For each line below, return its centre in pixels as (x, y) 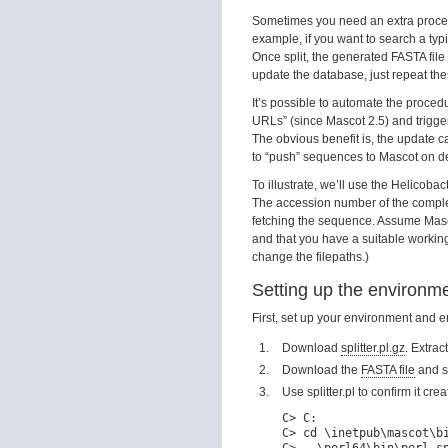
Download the (321, 370)
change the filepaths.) (310, 257)
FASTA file (388, 370)
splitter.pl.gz (373, 348)
